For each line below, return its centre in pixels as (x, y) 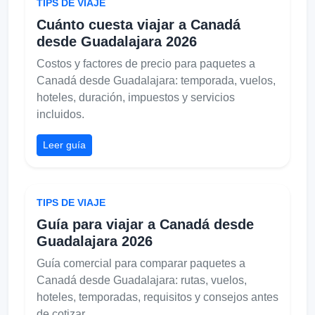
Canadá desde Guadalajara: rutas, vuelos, (142, 280)
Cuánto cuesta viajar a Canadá (139, 24)
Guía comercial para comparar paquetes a (141, 263)
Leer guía (64, 144)
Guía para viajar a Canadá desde (145, 224)
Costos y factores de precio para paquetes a (146, 63)
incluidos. (60, 114)
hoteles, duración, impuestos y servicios (136, 97)
